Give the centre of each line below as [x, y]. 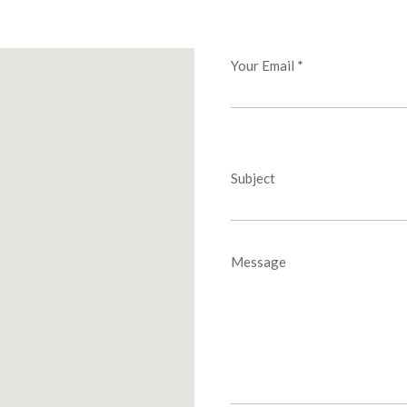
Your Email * [267, 65]
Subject [253, 178]
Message [258, 262]
